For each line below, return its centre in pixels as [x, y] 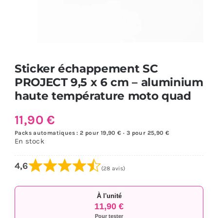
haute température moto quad [103, 96]
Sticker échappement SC [86, 69]
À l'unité [109, 196]
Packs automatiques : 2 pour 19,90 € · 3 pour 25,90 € [92, 133]
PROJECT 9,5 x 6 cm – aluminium [109, 82]
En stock [29, 141]
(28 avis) [113, 169]
